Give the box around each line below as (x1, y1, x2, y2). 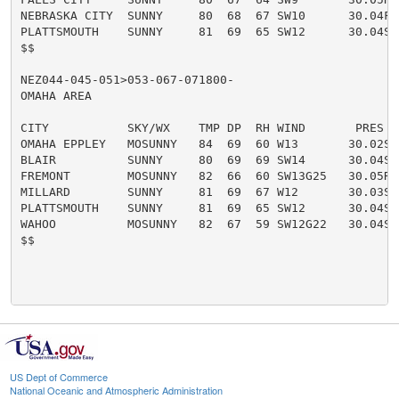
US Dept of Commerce (10, 370, 108, 385)
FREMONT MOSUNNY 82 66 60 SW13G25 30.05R (20, 168, 391, 183)
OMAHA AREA (20, 88, 92, 102)
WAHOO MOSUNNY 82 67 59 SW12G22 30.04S (20, 216, 391, 231)
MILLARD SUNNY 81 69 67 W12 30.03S (20, 184, 391, 199)
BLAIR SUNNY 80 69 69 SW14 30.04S (20, 152, 391, 167)
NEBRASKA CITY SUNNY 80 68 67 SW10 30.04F (20, 8, 391, 22)
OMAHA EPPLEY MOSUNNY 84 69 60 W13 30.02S (20, 136, 391, 151)
